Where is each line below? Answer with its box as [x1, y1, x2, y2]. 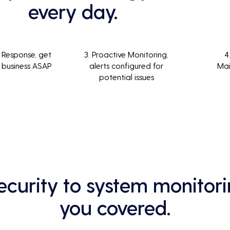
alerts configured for [89, 61, 163, 70]
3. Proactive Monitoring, [84, 49, 168, 59]
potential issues [99, 72, 154, 82]
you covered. [60, 195, 170, 219]
